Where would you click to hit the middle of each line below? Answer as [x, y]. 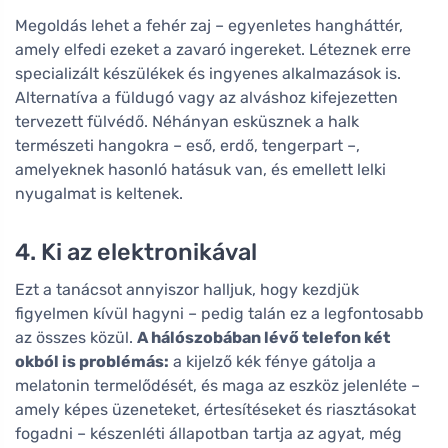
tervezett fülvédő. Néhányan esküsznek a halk [187, 121]
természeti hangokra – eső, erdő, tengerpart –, [187, 145]
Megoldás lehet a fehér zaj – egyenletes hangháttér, [209, 25]
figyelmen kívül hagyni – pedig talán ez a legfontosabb [219, 313]
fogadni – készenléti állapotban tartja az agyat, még [208, 433]
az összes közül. [76, 337]
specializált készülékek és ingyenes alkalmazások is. [208, 73]
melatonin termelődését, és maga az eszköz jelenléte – [217, 385]
